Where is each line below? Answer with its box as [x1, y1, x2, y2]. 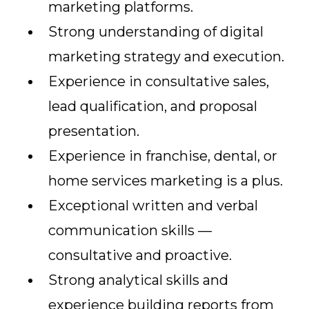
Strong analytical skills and [48, 272, 228, 288]
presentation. [48, 123, 139, 139]
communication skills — [48, 222, 212, 239]
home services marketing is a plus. [48, 172, 283, 189]
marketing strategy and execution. [48, 48, 284, 65]
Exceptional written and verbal [48, 197, 258, 214]
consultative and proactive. [48, 247, 232, 263]
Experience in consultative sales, [48, 73, 269, 90]
